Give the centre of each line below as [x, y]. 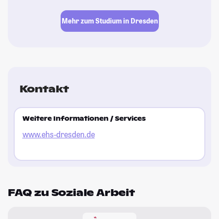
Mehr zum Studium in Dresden [109, 21]
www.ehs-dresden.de [58, 134]
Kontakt [44, 89]
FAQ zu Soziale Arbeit [71, 192]
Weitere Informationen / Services [84, 119]
